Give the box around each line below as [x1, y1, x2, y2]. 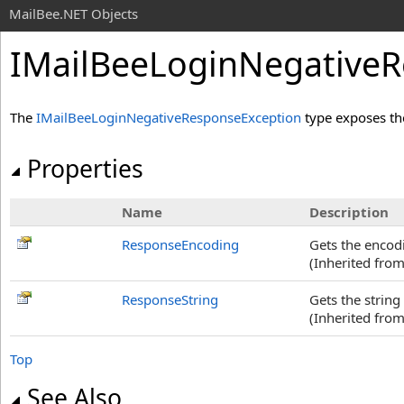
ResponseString [122, 290, 218, 308]
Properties [27, 152, 143, 185]
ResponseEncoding [122, 235, 239, 253]
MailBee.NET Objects [9, 5, 138, 23]
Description [309, 203, 389, 221]
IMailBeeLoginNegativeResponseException [36, 108, 301, 126]
